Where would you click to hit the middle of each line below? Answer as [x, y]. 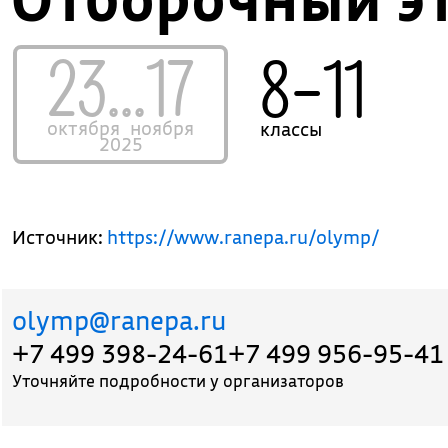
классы [291, 129]
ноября [162, 128]
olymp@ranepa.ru [119, 320]
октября [84, 128]
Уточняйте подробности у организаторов [178, 380]
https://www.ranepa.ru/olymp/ [243, 237]
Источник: [60, 237]
